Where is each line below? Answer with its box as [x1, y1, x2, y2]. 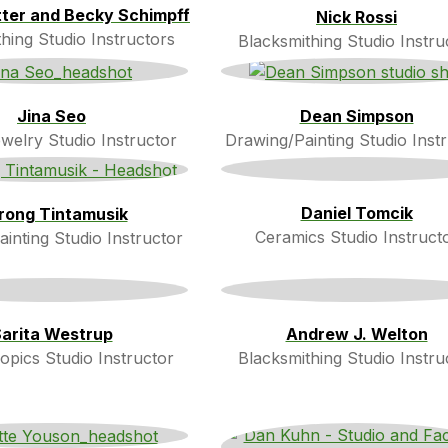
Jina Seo [17, 105, 86, 126]
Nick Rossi [316, 7, 397, 28]
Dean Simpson [299, 105, 414, 126]
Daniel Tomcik [300, 202, 413, 223]
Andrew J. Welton [285, 323, 428, 344]
